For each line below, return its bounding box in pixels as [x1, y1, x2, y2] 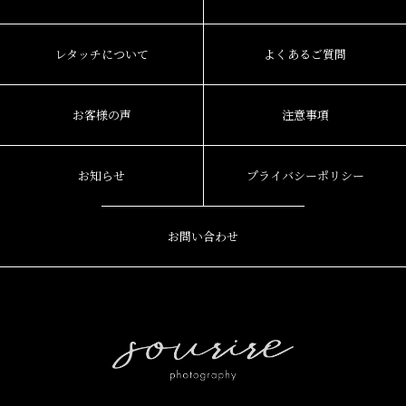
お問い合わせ [168, 227, 238, 245]
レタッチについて [54, 44, 149, 63]
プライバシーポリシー [246, 166, 364, 184]
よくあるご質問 [264, 44, 346, 63]
